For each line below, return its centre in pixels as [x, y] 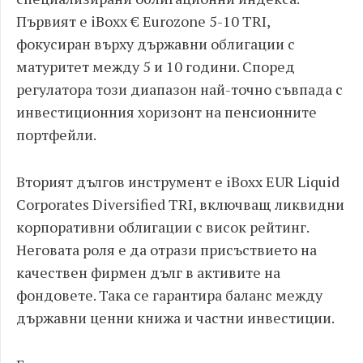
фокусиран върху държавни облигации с [156, 44]
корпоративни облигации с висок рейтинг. [162, 227]
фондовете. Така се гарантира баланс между [169, 295]
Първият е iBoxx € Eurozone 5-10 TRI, [143, 21]
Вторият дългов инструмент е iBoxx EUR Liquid [178, 181]
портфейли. [56, 135]
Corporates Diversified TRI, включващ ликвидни [180, 204]
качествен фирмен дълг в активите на [148, 272]
